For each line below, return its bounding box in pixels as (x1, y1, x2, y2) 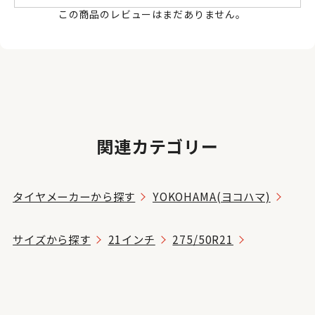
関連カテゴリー (96, 133, 219, 158)
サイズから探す (13, 231, 91, 247)
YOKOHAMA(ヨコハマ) (152, 188, 271, 205)
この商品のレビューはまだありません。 (58, 7, 257, 22)
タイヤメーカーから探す (13, 188, 136, 205)
